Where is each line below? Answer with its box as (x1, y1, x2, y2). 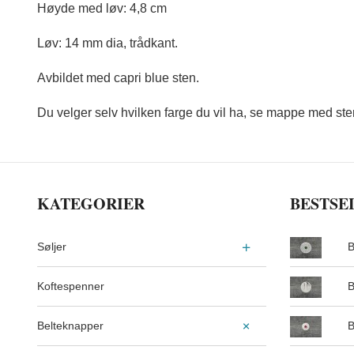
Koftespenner (37, 280, 104, 293)
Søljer (37, 240, 66, 254)
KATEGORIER (37, 192, 145, 216)
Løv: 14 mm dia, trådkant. (37, 36, 178, 51)
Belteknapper (37, 319, 104, 333)
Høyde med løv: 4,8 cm (37, 2, 167, 16)
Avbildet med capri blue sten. (37, 71, 199, 85)
